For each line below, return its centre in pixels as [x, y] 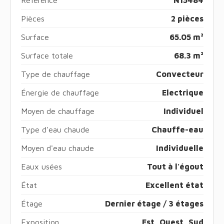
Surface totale [47, 55]
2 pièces [187, 18]
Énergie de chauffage [60, 92]
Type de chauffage [55, 74]
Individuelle [179, 148]
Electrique [182, 92]
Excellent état [174, 185]
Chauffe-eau [177, 129]
